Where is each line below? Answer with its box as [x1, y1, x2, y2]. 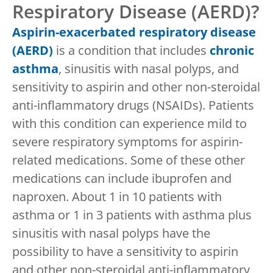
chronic [210, 41, 254, 58]
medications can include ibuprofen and [12, 169, 232, 186]
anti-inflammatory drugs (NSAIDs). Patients [12, 96, 254, 113]
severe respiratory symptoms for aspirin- [12, 133, 243, 150]
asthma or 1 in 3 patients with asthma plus [12, 206, 252, 223]
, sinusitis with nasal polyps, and [58, 60, 239, 77]
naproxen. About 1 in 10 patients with [12, 188, 222, 205]
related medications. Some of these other [12, 151, 245, 168]
